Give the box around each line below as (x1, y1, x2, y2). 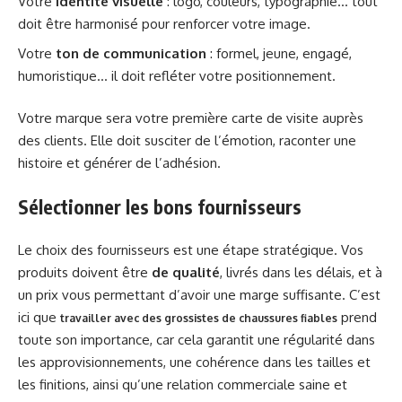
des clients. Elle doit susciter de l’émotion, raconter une (18, 132, 356, 150)
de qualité (152, 264, 220, 282)
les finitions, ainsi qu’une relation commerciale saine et (18, 376, 347, 394)
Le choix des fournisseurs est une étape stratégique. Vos (18, 241, 363, 259)
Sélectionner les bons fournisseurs (18, 194, 301, 219)
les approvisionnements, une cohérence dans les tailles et (18, 354, 371, 371)
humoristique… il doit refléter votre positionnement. (18, 66, 336, 84)
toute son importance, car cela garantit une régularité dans (18, 331, 375, 349)
